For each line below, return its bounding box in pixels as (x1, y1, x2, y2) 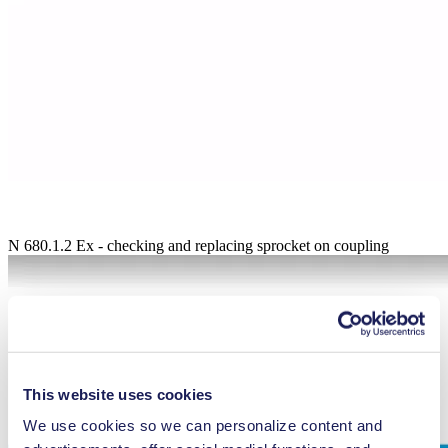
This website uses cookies (23, 385, 213, 403)
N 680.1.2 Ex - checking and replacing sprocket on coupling (8, 237, 389, 255)
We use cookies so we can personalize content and (23, 416, 382, 434)
